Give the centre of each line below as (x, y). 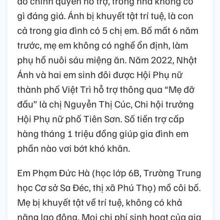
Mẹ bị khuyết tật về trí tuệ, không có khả (100, 202)
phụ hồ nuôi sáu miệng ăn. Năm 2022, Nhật (107, 60)
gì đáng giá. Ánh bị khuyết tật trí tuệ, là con (105, 15)
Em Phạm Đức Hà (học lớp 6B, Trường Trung (109, 173)
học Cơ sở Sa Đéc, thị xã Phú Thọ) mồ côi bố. (109, 187)
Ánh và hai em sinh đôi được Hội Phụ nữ (100, 74)
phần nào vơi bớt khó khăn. (74, 148)
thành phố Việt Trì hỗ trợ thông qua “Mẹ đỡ (106, 89)
